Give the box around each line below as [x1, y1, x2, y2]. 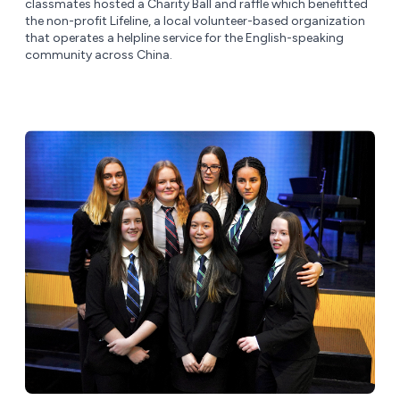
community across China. [25, 47, 172, 63]
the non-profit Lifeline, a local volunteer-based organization [25, 13, 365, 29]
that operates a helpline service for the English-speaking [25, 30, 344, 46]
